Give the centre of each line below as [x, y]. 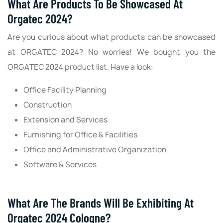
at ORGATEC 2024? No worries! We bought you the [111, 52]
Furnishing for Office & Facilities [81, 135]
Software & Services [60, 165]
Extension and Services [65, 120]
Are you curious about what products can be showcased [111, 37]
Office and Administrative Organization [96, 150]
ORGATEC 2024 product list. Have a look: [80, 67]
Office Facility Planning [65, 90]
